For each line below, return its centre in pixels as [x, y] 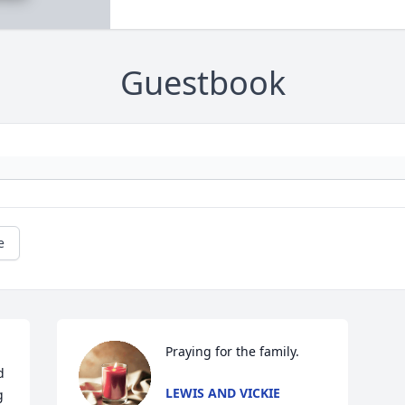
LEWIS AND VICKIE [223, 393]
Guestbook [202, 83]
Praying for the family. [233, 352]
